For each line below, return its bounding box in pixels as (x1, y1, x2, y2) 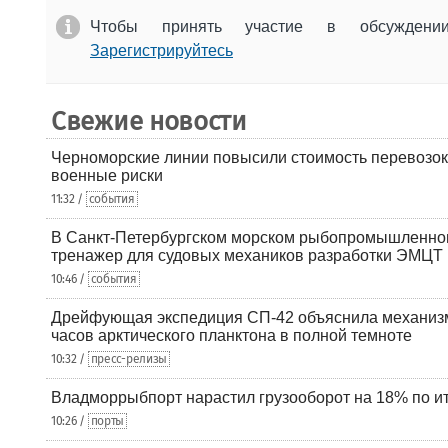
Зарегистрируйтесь (90, 42, 233, 59)
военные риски (51, 167, 163, 184)
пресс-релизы (90, 352, 168, 366)
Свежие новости (51, 106, 247, 137)
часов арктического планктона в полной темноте (51, 327, 412, 344)
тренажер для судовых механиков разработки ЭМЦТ (51, 247, 443, 264)
